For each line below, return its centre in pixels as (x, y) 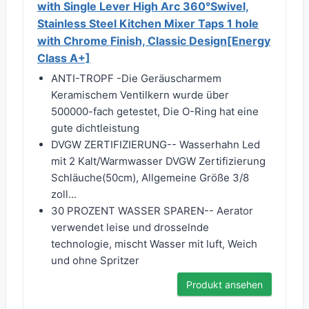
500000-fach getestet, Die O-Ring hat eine (155, 112)
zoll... (64, 195)
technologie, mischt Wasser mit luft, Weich (154, 244)
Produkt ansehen (225, 285)
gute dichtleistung (95, 128)
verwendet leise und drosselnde (130, 228)
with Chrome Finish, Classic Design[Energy (154, 41)
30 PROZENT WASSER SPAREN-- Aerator (152, 211)
